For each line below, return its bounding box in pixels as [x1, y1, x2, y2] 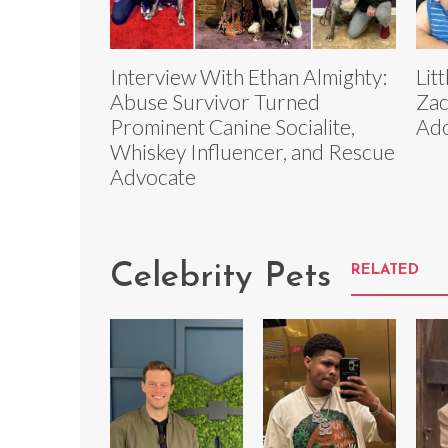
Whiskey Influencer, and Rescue [110, 139, 395, 165]
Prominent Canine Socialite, [110, 114, 355, 140]
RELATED [351, 263, 419, 279]
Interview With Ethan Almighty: [110, 64, 387, 90]
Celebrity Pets [110, 260, 331, 296]
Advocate [110, 164, 196, 190]
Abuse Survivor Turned [110, 89, 320, 115]
